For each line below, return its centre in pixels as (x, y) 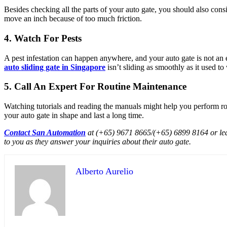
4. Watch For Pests (43, 38)
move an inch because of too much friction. (73, 19)
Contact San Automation (45, 132)
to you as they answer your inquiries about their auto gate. (98, 141)
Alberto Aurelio (104, 171)
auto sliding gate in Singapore (55, 67)
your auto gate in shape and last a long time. (74, 115)
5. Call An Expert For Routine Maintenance (95, 87)
